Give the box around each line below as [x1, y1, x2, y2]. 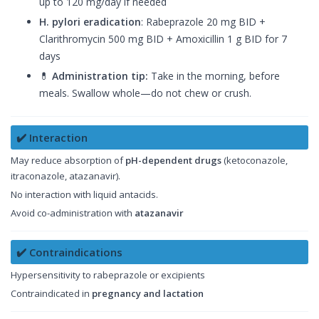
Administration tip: [52, 68, 148, 83]
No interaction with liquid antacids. [11, 187, 158, 201]
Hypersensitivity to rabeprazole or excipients [11, 268, 205, 281]
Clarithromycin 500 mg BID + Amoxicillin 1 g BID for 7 [39, 31, 287, 46]
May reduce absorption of [11, 153, 125, 167]
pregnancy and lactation [92, 286, 204, 300]
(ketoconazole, [221, 153, 288, 167]
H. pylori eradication [39, 14, 141, 28]
